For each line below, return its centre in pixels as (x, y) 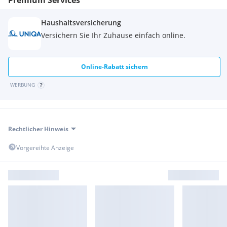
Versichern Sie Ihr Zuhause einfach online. (113, 35)
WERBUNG (23, 84)
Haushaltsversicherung (81, 22)
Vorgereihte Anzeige (45, 147)
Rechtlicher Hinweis (38, 129)
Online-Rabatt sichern (114, 66)
